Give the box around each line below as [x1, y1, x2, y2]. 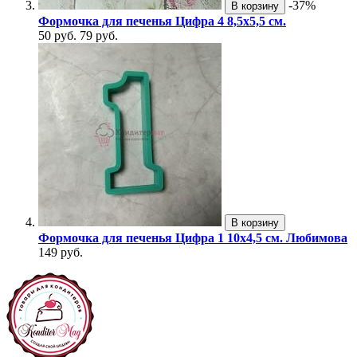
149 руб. [38, 245, 83, 260]
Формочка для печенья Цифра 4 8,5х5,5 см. [38, 14, 286, 29]
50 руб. [38, 29, 76, 43]
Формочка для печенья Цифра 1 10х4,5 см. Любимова [38, 231, 347, 245]
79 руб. [80, 29, 118, 43]
